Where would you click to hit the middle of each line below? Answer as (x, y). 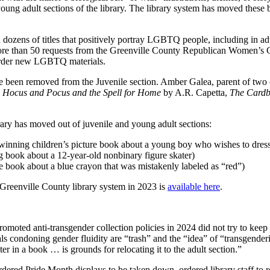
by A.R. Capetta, (195, 92)
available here (194, 186)
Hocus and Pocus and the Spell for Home (82, 92)
